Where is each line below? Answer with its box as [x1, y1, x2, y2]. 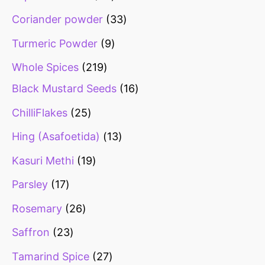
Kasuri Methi [12, 154, 74, 167]
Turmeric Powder [12, 37, 98, 50]
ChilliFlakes [12, 106, 67, 119]
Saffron [12, 226, 50, 239]
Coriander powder [12, 13, 103, 26]
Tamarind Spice [12, 250, 89, 263]
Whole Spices [12, 61, 79, 74]
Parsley [12, 178, 48, 191]
